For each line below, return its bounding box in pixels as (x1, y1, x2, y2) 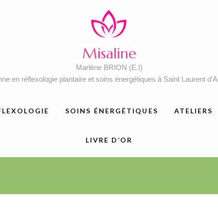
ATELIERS (174, 106, 213, 115)
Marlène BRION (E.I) (75, 63, 143, 72)
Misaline (82, 44, 136, 62)
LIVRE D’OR (85, 135, 133, 144)
